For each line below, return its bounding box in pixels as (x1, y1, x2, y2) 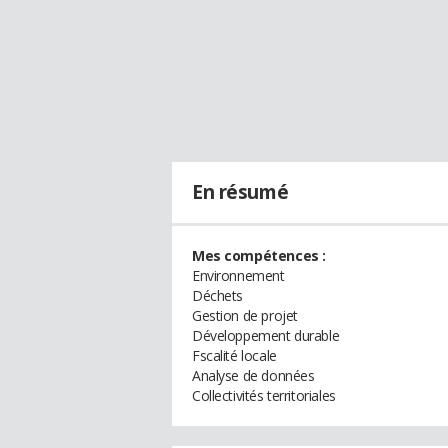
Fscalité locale (192, 346, 277, 365)
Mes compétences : (192, 246, 326, 265)
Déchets (192, 286, 244, 305)
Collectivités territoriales (192, 386, 336, 405)
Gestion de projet (192, 306, 298, 325)
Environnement (192, 266, 285, 285)
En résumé (192, 179, 289, 205)
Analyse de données (192, 366, 315, 385)
